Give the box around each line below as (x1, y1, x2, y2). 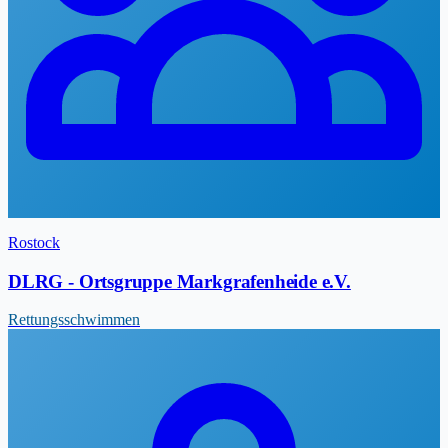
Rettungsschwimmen (8, 311, 140, 329)
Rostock (8, 233, 60, 251)
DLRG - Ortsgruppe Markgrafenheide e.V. (8, 270, 351, 292)
